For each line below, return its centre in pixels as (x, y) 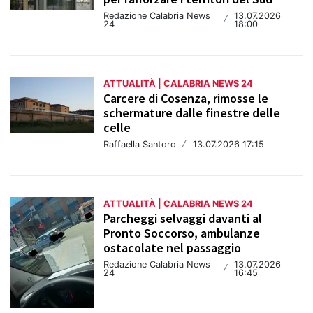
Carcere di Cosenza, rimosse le (186, 99)
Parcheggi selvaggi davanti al (183, 219)
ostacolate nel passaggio (173, 248)
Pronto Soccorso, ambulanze (182, 233)
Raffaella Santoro (140, 145)
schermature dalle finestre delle (192, 113)
